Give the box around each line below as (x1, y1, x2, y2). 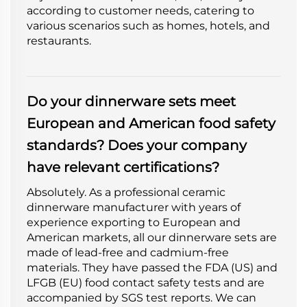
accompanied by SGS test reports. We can (27, 291, 256, 304)
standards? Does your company (27, 136, 247, 153)
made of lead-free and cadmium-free (27, 245, 229, 259)
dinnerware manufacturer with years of (27, 200, 241, 214)
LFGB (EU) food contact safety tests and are (27, 275, 265, 289)
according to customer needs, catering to (27, 3, 254, 17)
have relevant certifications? (27, 158, 219, 175)
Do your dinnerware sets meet (27, 93, 236, 110)
